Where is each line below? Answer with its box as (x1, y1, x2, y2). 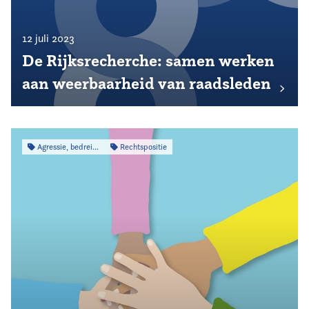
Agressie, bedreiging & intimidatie (34, 141, 92, 152)
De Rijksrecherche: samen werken (22, 50, 275, 71)
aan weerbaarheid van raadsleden (22, 73, 271, 94)
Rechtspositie (117, 141, 167, 152)
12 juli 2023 (22, 32, 74, 45)
